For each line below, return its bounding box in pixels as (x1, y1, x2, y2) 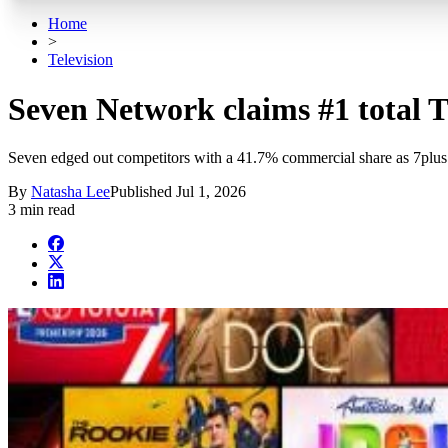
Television (48, 51, 113, 69)
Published (110, 183, 176, 201)
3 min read (8, 201, 75, 219)
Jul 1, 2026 (176, 183, 246, 201)
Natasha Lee (31, 183, 110, 201)
